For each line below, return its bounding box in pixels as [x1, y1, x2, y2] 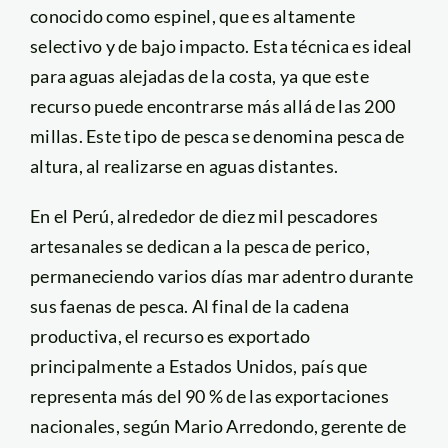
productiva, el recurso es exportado [29, 324, 311, 347]
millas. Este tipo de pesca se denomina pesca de [29, 124, 405, 147]
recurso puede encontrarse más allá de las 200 [29, 94, 396, 117]
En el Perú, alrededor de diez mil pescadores [29, 204, 378, 227]
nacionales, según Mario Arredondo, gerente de [29, 414, 407, 437]
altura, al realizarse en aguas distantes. [29, 154, 339, 177]
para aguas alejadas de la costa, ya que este [29, 64, 369, 87]
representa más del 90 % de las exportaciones [29, 384, 389, 407]
